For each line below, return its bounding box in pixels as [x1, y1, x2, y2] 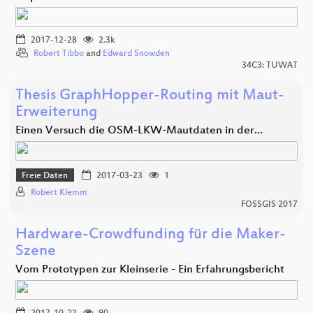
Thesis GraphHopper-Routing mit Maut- [15, 87, 284, 105]
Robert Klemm [31, 188, 87, 198]
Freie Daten [22, 171, 68, 182]
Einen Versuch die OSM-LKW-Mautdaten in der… [15, 124, 263, 138]
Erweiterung [15, 103, 98, 122]
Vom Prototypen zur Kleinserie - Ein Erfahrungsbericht [15, 263, 284, 277]
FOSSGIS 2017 [241, 200, 298, 210]
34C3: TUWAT [242, 60, 298, 71]
